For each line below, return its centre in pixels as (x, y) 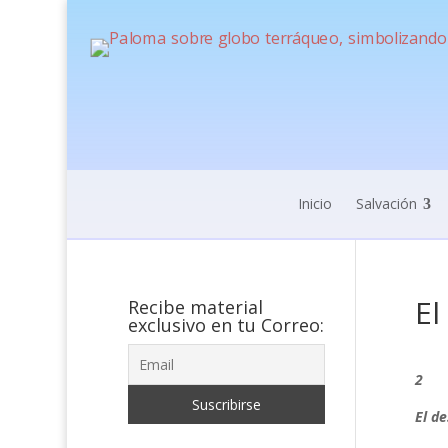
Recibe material (195, 307)
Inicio (314, 203)
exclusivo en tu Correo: (225, 325)
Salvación (386, 203)
